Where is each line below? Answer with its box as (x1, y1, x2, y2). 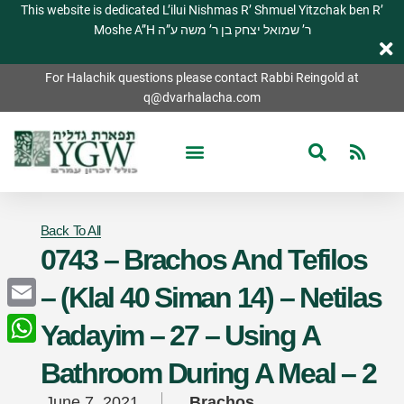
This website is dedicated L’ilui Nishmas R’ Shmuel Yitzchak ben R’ (21, 3, 383, 17)
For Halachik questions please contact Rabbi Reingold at (45, 70, 359, 85)
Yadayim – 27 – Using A (40, 319, 319, 353)
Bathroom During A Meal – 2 (40, 357, 376, 390)
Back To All (40, 223, 101, 239)
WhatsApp (7, 350, 67, 364)
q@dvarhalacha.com (143, 90, 261, 105)
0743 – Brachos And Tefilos (40, 243, 367, 277)
